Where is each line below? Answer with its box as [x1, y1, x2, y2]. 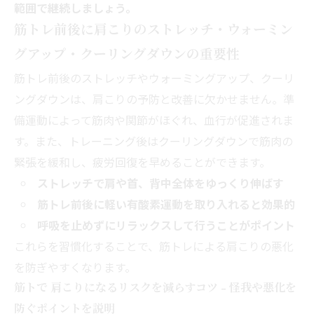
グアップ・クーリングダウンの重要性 [14, 45, 240, 64]
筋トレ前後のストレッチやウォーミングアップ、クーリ [14, 69, 294, 86]
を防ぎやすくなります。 [14, 258, 136, 275]
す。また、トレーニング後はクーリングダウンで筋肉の [14, 132, 293, 149]
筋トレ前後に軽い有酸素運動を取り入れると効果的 [36, 195, 295, 212]
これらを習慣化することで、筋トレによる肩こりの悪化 [14, 237, 294, 254]
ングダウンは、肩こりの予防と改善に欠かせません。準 [14, 90, 294, 107]
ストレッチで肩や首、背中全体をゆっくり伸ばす [36, 174, 284, 191]
